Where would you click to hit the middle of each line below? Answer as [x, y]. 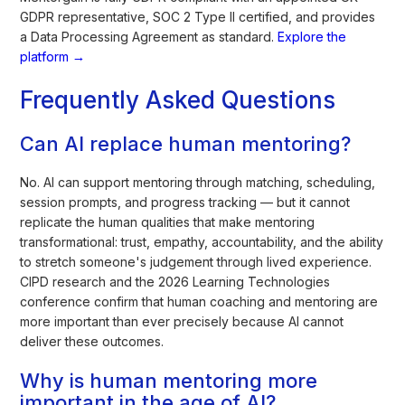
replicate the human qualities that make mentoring [168, 221]
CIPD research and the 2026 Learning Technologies [175, 281]
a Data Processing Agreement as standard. [149, 36]
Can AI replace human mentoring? [186, 143]
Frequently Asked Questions [178, 99]
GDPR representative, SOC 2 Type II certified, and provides [198, 16]
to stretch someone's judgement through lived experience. [196, 261]
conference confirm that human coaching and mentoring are [199, 301]
